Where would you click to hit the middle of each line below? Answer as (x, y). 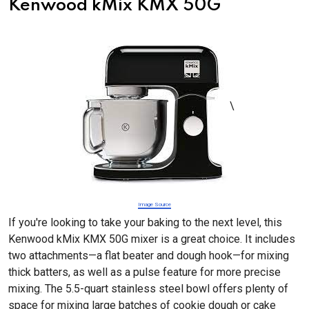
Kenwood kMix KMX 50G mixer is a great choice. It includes (152, 239)
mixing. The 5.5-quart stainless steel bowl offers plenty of (148, 289)
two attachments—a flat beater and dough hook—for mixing (149, 256)
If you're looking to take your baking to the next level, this (145, 222)
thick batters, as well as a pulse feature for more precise (144, 272)
